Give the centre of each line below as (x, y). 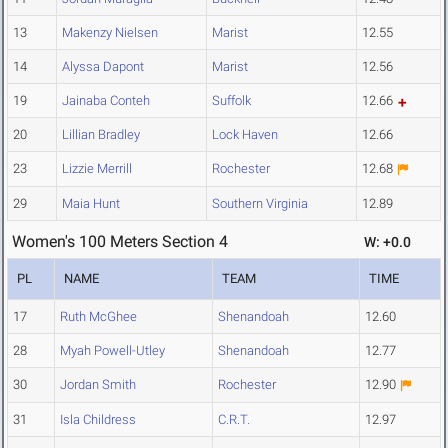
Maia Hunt (91, 204)
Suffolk (231, 101)
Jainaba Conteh (106, 101)
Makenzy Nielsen (110, 33)
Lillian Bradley (101, 135)
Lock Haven (245, 135)
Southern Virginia (260, 204)
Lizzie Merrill (97, 169)
